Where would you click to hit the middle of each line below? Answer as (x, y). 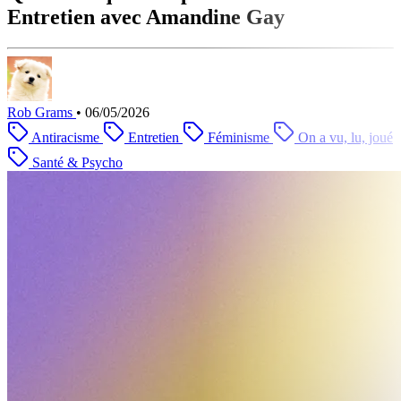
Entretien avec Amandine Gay (146, 17)
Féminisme (239, 137)
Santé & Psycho (77, 162)
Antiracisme (65, 137)
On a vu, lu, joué (346, 137)
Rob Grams (40, 112)
